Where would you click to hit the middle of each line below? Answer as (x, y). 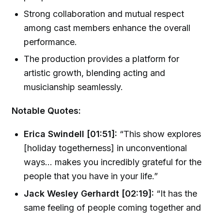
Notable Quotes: (46, 110)
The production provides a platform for (102, 59)
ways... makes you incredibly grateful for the (113, 162)
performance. (51, 42)
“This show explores (159, 134)
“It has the (176, 193)
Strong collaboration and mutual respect (104, 14)
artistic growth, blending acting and (95, 73)
